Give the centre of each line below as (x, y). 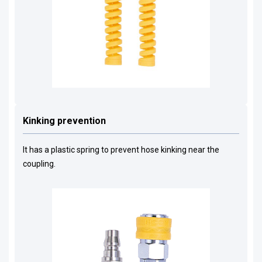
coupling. (39, 163)
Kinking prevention (64, 120)
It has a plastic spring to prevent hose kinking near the (121, 149)
